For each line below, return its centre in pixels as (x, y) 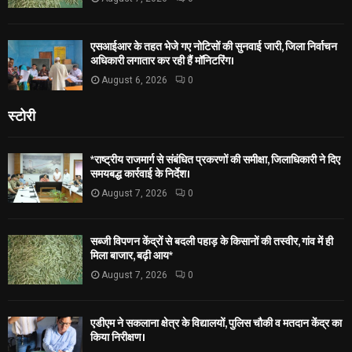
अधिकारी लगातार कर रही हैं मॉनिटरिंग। (162, 61)
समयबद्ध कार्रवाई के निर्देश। (140, 174)
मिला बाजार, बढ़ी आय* (132, 255)
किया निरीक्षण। (118, 338)
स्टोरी (22, 114)
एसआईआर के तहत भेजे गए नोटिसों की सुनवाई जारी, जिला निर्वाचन (214, 47)
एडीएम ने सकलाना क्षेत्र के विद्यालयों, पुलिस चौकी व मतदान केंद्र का (216, 324)
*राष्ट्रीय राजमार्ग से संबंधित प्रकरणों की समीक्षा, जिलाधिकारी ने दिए (215, 159)
